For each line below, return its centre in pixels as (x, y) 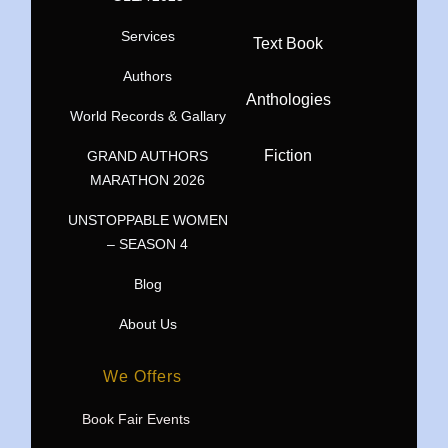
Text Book (288, 44)
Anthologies (288, 100)
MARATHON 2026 (147, 180)
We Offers (142, 377)
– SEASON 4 (147, 244)
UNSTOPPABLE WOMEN (147, 220)
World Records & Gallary (147, 116)
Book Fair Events (136, 419)
